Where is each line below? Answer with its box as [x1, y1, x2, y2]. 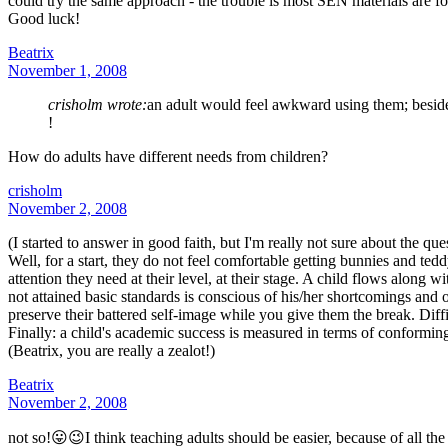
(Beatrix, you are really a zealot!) [8, 341, 215, 359]
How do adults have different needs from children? [8, 147, 328, 165]
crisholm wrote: [48, 95, 147, 113]
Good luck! [8, 9, 80, 27]
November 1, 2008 [8, 61, 127, 79]
